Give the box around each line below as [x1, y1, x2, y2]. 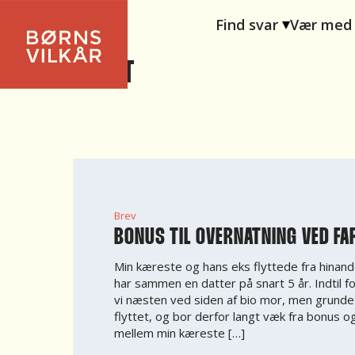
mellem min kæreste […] [114, 325, 245, 341]
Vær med [290, 15, 353, 34]
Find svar [216, 15, 279, 34]
